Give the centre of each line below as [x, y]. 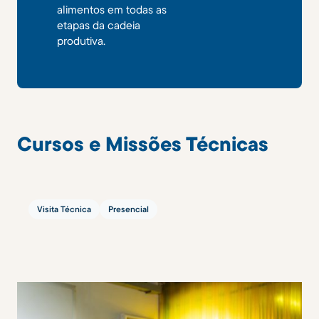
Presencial [129, 209]
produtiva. [81, 41]
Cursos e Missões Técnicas [143, 143]
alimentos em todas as [112, 9]
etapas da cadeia [99, 25]
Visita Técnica [64, 209]
